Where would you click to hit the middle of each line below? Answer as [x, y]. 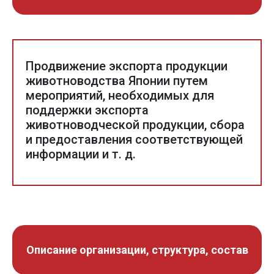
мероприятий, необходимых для [120, 96]
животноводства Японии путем [117, 81]
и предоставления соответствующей [134, 140]
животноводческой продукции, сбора [135, 125]
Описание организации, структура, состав [137, 250]
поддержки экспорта [87, 110]
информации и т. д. [81, 154]
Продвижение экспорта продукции [127, 66]
